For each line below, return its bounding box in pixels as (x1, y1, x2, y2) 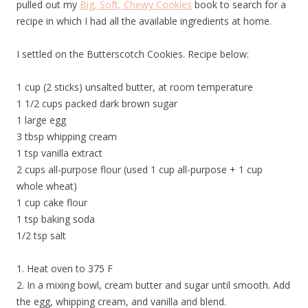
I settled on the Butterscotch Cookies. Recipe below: (16, 47, 249, 60)
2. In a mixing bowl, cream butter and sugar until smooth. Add (16, 278, 290, 291)
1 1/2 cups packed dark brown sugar (16, 97, 177, 110)
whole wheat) (16, 179, 77, 192)
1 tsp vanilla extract (16, 146, 102, 159)
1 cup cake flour (16, 196, 87, 209)
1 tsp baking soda (16, 212, 95, 225)
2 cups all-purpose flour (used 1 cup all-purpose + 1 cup (16, 163, 263, 176)
